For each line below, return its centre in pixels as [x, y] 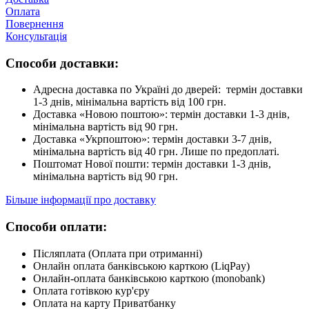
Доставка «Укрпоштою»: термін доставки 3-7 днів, [152, 139]
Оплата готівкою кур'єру [91, 290]
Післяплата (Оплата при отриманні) [118, 253]
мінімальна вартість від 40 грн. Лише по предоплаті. [156, 152]
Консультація [36, 37]
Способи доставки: [62, 63]
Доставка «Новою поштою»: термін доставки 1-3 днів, [161, 114]
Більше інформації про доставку [81, 200]
